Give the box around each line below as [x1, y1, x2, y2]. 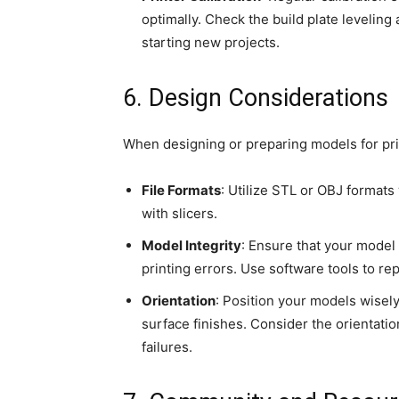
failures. [142, 338, 192, 356]
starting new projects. [142, 34, 280, 52]
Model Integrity [142, 237, 241, 255]
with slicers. [142, 205, 217, 223]
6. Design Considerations [123, 84, 388, 113]
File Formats [142, 182, 221, 199]
